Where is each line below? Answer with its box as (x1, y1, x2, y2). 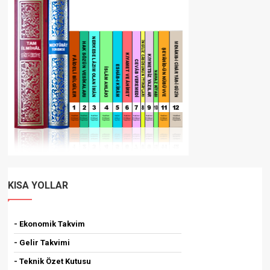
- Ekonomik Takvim (14, 219, 86, 228)
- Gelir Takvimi (14, 237, 71, 247)
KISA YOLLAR (8, 179, 69, 191)
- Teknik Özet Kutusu (14, 256, 92, 266)
